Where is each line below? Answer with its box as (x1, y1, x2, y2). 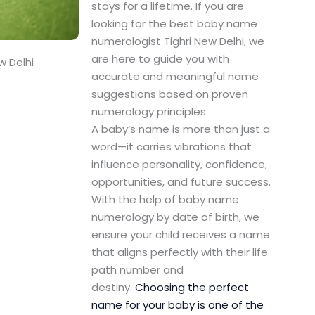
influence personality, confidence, (91, 157, 267, 172)
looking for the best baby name (91, 16, 257, 32)
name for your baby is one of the (91, 297, 264, 313)
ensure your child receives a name (91, 227, 270, 243)
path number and (91, 262, 184, 278)
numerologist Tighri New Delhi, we (91, 34, 264, 49)
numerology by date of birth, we (91, 210, 259, 225)
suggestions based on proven (91, 86, 248, 102)
